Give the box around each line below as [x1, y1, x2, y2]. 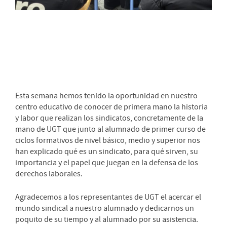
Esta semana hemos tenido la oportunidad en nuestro [15, 90, 198, 101]
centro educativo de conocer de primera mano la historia [15, 101, 208, 112]
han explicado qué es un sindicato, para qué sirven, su [15, 146, 198, 157]
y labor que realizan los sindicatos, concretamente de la [15, 112, 203, 123]
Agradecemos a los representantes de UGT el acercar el [15, 192, 201, 202]
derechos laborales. [15, 168, 83, 179]
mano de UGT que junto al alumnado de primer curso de [15, 124, 206, 134]
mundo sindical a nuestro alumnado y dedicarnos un [15, 203, 194, 213]
